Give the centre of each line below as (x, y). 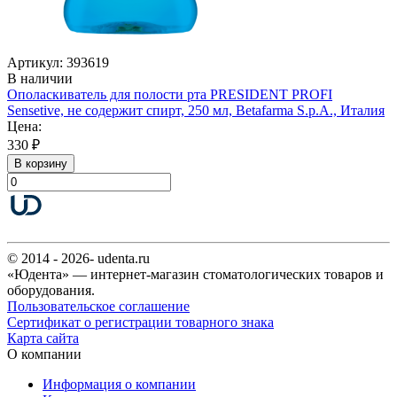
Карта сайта (43, 338)
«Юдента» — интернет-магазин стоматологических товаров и (195, 274)
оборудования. (51, 290)
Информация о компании (119, 384)
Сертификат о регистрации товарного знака (140, 322)
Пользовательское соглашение (98, 306)
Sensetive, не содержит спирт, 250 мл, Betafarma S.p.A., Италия (196, 110)
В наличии (40, 78)
